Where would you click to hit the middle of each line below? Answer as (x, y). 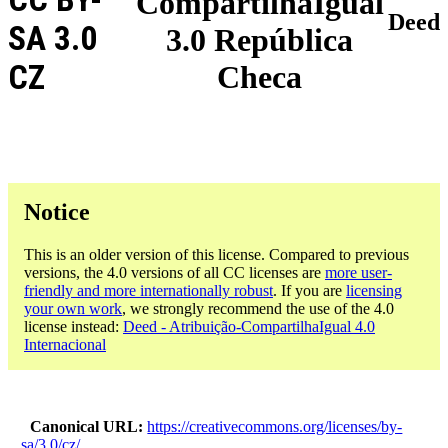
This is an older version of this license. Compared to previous (216, 254)
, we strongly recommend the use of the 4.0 (258, 308)
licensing (374, 290)
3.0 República (260, 40)
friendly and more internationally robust (148, 290)
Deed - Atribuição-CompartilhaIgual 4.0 (249, 326)
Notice (57, 211)
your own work (73, 308)
